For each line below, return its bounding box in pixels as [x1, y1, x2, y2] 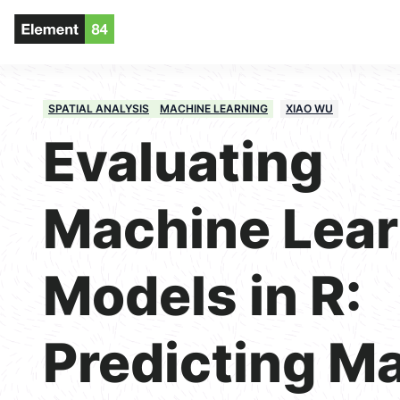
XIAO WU [286, 102, 333, 115]
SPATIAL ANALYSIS [48, 102, 149, 115]
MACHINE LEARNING [160, 102, 268, 115]
